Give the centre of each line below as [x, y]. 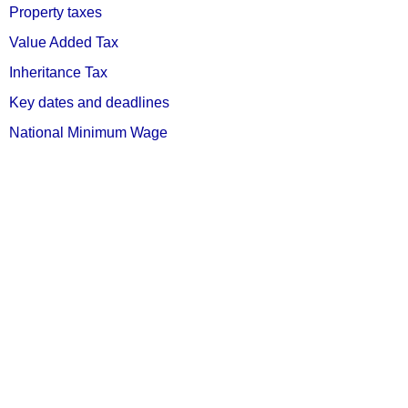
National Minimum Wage [88, 133]
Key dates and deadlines [89, 102]
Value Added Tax [64, 42]
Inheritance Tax [58, 72]
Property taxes [56, 12]
